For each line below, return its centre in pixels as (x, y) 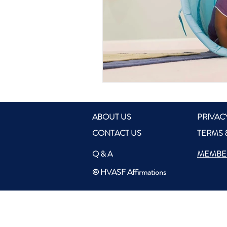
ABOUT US (112, 117)
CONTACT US (117, 133)
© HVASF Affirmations (129, 172)
